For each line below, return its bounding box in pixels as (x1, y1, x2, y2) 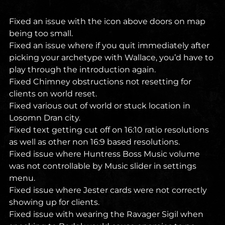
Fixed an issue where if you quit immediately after (9, 41, 209, 51)
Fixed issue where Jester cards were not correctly (9, 185, 207, 195)
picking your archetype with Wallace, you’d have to (9, 53, 213, 63)
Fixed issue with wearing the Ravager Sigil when (9, 209, 203, 219)
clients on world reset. (9, 89, 97, 99)
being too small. (9, 29, 73, 39)
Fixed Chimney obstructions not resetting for (9, 77, 191, 87)
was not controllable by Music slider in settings (9, 161, 196, 171)
